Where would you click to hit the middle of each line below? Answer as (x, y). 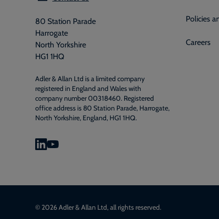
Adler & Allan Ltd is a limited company (90, 78)
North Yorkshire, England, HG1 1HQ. (86, 118)
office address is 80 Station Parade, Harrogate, (102, 108)
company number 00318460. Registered (95, 98)
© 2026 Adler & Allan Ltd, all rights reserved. (98, 207)
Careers (198, 42)
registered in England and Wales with (88, 88)
